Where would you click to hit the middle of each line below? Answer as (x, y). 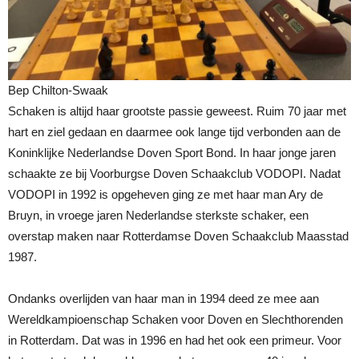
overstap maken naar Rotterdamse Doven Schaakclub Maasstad (178, 236)
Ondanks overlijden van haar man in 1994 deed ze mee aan (163, 298)
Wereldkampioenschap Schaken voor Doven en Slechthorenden (175, 319)
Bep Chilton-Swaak (58, 90)
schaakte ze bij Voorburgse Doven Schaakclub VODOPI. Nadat (174, 173)
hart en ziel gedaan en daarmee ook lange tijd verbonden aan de (174, 132)
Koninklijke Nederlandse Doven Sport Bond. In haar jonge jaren (172, 153)
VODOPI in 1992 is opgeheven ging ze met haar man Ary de (165, 194)
